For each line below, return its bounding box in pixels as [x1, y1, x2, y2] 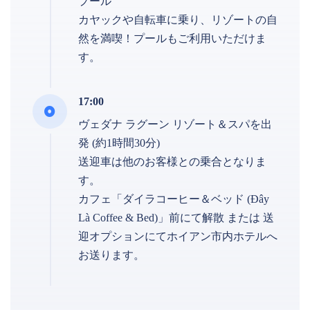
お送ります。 [78, 248, 145, 261]
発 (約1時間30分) [78, 136, 160, 149]
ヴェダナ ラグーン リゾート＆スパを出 [78, 118, 272, 130]
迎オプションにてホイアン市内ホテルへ [78, 230, 277, 242]
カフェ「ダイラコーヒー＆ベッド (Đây [78, 192, 269, 205]
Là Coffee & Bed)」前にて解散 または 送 [78, 211, 274, 224]
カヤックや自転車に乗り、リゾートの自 [78, 13, 277, 26]
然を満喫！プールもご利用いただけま [78, 32, 266, 44]
